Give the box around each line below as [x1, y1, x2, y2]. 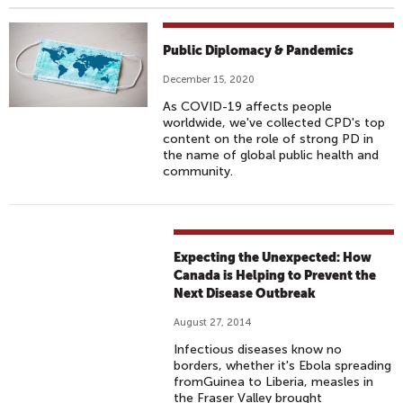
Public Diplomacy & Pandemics [163, 43, 354, 58]
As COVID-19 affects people [163, 99, 333, 114]
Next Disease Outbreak [174, 286, 317, 300]
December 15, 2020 [163, 74, 255, 85]
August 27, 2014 [174, 317, 252, 328]
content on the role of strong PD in [163, 131, 374, 147]
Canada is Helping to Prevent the [174, 268, 377, 282]
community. [163, 164, 234, 179]
